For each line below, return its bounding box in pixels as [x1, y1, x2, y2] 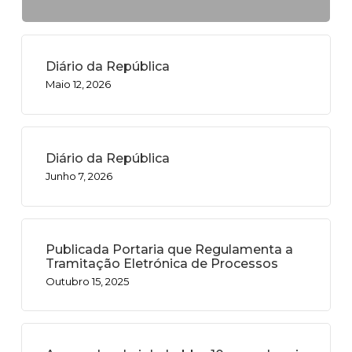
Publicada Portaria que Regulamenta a [45, 241, 293, 257]
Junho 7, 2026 [45, 170, 112, 183]
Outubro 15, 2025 [45, 274, 129, 288]
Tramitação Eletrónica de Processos [45, 255, 278, 271]
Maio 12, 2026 [45, 78, 111, 91]
